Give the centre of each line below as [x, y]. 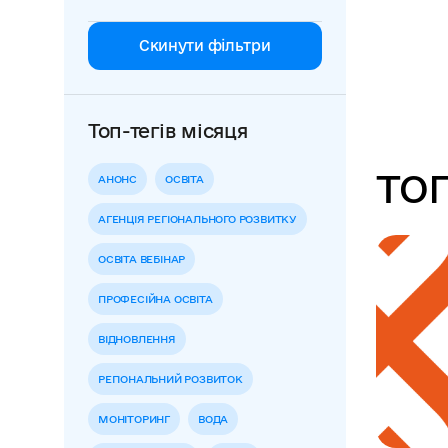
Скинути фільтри [204, 45]
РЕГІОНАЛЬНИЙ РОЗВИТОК [170, 379]
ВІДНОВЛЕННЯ [137, 339]
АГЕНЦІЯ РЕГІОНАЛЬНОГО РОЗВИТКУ [197, 219]
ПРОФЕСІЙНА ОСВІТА [155, 299]
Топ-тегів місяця [168, 131]
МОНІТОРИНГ [134, 419]
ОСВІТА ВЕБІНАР [142, 259]
